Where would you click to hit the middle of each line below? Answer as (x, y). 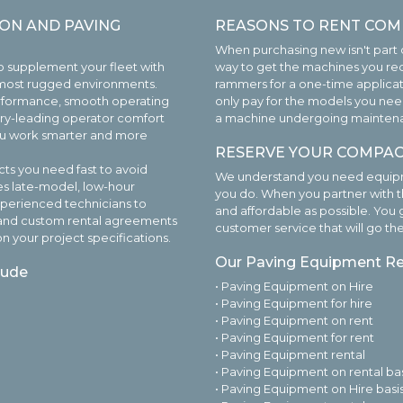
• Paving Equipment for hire (294, 304)
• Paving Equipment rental (290, 355)
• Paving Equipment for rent (295, 338)
